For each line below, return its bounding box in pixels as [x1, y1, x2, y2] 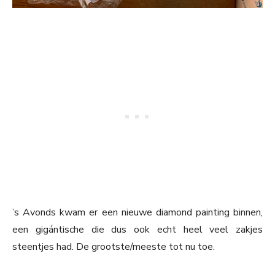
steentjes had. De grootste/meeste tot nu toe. [12, 240, 215, 254]
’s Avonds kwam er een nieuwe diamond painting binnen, [12, 206, 263, 220]
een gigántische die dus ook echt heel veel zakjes [12, 223, 263, 237]
